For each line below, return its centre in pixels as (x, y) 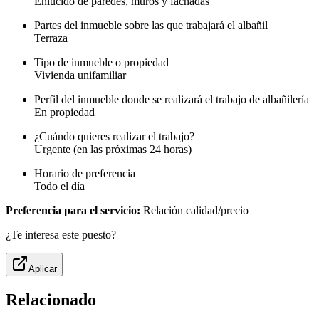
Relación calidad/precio (194, 211)
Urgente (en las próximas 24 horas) (113, 150)
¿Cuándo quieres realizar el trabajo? (114, 137)
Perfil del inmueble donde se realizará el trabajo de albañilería (172, 100)
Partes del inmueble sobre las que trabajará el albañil (151, 26)
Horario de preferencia (85, 174)
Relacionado (51, 300)
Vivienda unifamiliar (80, 75)
